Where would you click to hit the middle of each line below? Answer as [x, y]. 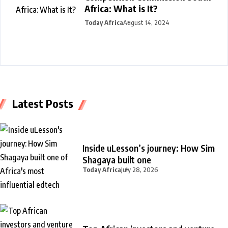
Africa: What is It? [121, 9]
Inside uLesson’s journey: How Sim [149, 148]
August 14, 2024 [146, 23]
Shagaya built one [117, 159]
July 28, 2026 [140, 169]
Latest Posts [43, 104]
